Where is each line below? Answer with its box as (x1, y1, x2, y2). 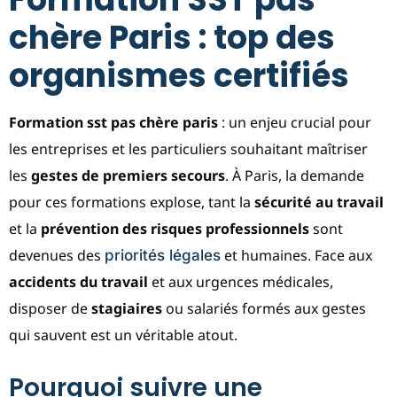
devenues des (9, 245, 105, 265)
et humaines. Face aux (221, 245, 372, 265)
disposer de (9, 298, 91, 318)
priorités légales (105, 245, 221, 264)
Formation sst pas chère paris (9, 112, 218, 132)
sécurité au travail (254, 191, 384, 212)
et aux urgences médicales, (148, 271, 333, 292)
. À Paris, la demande (225, 165, 364, 185)
